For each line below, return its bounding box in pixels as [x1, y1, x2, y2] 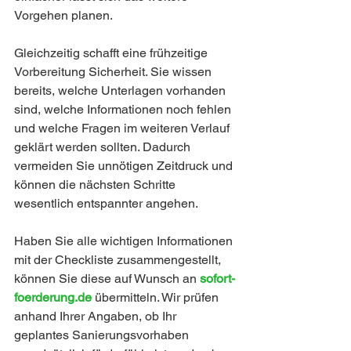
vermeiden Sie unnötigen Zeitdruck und [14, 158, 236, 174]
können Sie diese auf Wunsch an [14, 271, 200, 287]
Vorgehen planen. [14, 8, 113, 24]
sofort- [200, 271, 235, 287]
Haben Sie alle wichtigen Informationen [14, 233, 236, 249]
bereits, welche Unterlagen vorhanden [14, 83, 229, 99]
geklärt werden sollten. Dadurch [14, 139, 194, 155]
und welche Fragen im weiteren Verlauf [14, 121, 233, 136]
